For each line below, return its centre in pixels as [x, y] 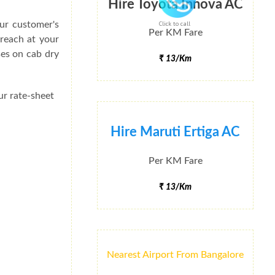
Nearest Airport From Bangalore [176, 255]
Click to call [175, 24]
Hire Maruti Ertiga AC [176, 132]
